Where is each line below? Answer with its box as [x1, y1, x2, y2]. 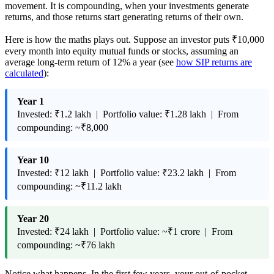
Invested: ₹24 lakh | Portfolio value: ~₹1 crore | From [17, 226, 232, 237]
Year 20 [17, 213, 49, 224]
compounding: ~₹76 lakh [17, 239, 115, 250]
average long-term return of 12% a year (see [5, 56, 176, 67]
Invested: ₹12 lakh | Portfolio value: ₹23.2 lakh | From [17, 167, 236, 178]
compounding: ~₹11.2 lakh [17, 180, 122, 191]
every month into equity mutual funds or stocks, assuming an [5, 45, 239, 56]
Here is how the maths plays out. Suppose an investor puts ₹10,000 [5, 34, 264, 45]
